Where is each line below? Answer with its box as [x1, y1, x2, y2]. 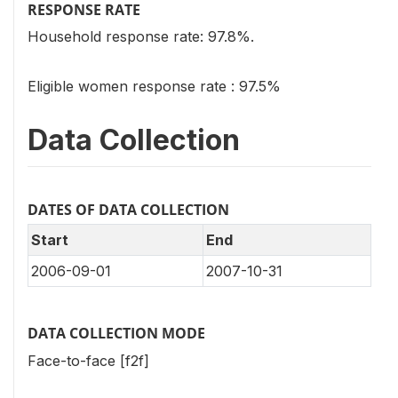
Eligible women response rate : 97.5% [28, 77, 281, 96]
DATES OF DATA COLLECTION [28, 200, 229, 220]
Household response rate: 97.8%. [28, 28, 254, 46]
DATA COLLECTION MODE [28, 323, 205, 344]
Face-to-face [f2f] [28, 351, 149, 370]
